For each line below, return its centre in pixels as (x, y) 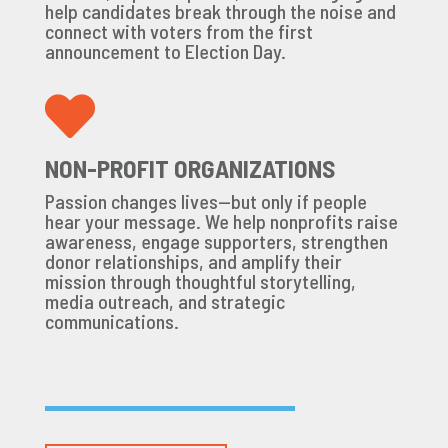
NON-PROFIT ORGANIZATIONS (189, 167)
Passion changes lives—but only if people (205, 200)
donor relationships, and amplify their (193, 260)
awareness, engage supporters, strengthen (216, 240)
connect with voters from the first (178, 30)
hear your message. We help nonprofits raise (221, 220)
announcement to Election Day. (165, 50)
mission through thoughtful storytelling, (200, 280)
